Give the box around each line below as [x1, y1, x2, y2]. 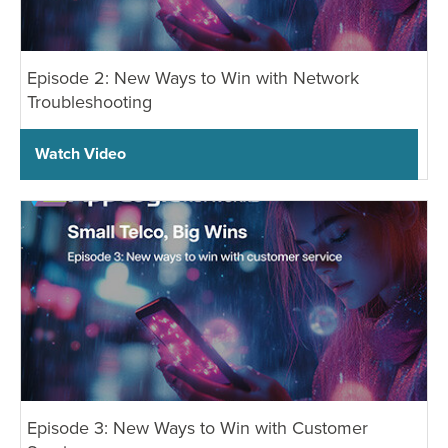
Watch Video [35, 141, 126, 165]
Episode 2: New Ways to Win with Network [27, 64, 359, 90]
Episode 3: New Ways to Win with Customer [27, 414, 368, 440]
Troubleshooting [27, 88, 152, 114]
